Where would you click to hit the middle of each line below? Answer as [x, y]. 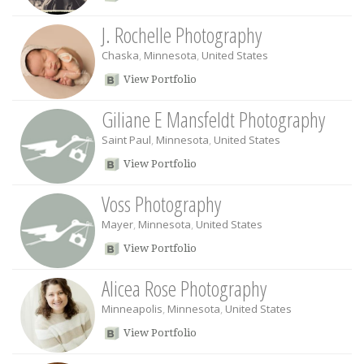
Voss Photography [161, 204]
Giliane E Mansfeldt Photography [213, 119]
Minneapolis [132, 309]
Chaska [120, 55]
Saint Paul [126, 140]
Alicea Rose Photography [184, 288]
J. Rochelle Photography [182, 35]
